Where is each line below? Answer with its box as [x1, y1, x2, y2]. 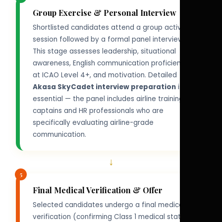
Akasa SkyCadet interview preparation [32, 82, 176, 92]
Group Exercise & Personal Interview [32, 7, 176, 18]
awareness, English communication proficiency [32, 58, 189, 68]
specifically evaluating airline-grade [32, 118, 154, 128]
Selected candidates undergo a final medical [32, 200, 185, 210]
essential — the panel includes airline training [32, 94, 183, 104]
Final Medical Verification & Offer [32, 184, 163, 195]
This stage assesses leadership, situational [32, 47, 176, 56]
